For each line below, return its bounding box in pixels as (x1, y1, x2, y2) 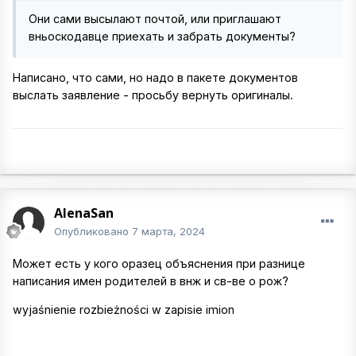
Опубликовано (54, 225, 132, 238)
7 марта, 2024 (132, 225, 205, 238)
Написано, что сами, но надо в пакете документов (13, 71, 298, 85)
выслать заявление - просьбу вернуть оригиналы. (13, 88, 293, 103)
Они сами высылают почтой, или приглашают (29, 12, 281, 26)
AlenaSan (54, 204, 114, 222)
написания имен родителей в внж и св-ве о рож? (13, 274, 288, 288)
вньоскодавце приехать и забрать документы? (29, 29, 296, 44)
